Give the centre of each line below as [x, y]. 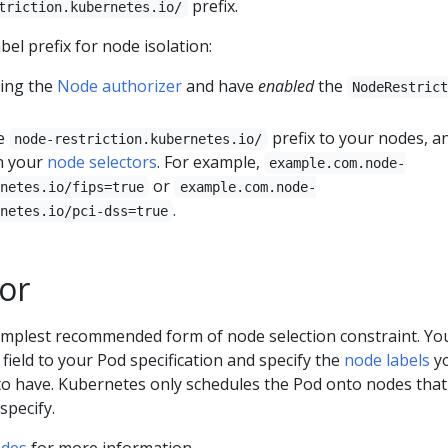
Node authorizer [119, 85]
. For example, [210, 161]
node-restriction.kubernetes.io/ [138, 138]
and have [220, 85]
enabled [286, 85]
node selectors [102, 161]
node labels [386, 359]
